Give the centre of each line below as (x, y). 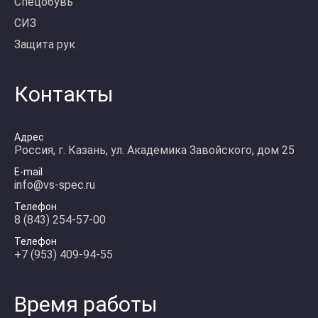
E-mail (28, 172)
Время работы (86, 304)
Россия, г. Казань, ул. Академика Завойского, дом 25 (154, 150)
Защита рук (45, 44)
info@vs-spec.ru (55, 185)
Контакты (64, 94)
